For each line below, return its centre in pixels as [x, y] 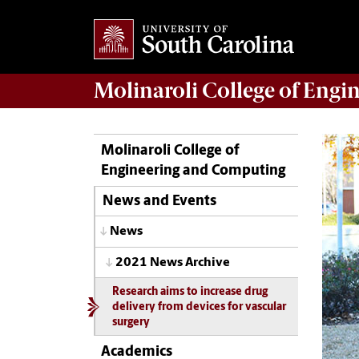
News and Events [159, 202]
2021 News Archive [173, 262]
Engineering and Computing [193, 171]
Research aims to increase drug [190, 292]
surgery [131, 323]
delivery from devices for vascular [199, 308]
